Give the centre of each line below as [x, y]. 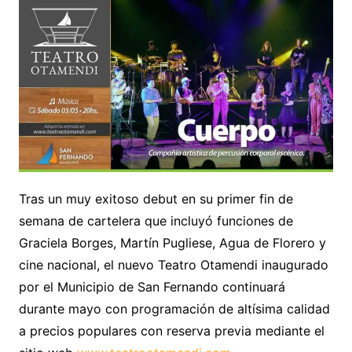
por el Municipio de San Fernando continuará [152, 287]
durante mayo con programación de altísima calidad [174, 309]
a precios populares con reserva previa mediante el [171, 331]
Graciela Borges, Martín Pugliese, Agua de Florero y [172, 243]
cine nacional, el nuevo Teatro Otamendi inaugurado [173, 265]
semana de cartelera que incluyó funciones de [156, 221]
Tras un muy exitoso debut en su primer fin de [156, 199]
